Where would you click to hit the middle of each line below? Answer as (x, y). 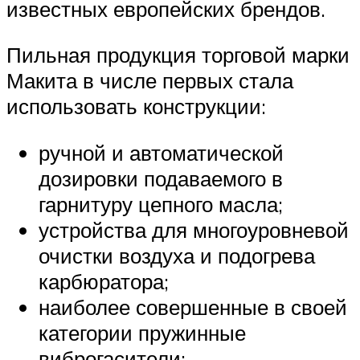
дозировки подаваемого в (161, 178)
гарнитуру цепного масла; (161, 204)
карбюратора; (104, 281)
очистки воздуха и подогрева (177, 255)
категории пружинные (142, 332)
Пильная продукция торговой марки (178, 55)
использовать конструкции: (136, 106)
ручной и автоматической (161, 152)
